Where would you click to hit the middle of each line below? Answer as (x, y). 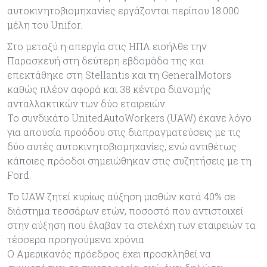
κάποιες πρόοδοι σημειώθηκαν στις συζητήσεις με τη (129, 160)
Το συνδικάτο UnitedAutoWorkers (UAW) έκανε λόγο (129, 117)
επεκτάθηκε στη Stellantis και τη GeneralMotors (119, 74)
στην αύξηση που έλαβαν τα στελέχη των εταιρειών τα (131, 225)
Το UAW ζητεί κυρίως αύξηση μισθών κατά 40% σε (121, 196)
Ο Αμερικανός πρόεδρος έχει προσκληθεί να (109, 253)
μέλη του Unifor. (45, 24)
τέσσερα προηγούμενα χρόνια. (77, 239)
